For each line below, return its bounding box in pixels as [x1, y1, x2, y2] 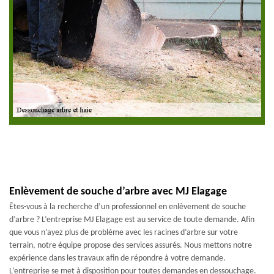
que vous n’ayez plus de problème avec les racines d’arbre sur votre [9, 228, 238, 237]
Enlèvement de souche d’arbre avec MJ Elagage [9, 186, 227, 198]
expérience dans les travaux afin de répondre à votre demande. [9, 254, 226, 263]
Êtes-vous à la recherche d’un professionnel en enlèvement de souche [9, 202, 246, 212]
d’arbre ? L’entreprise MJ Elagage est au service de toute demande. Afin [9, 215, 254, 224]
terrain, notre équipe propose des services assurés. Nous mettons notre [9, 241, 252, 250]
